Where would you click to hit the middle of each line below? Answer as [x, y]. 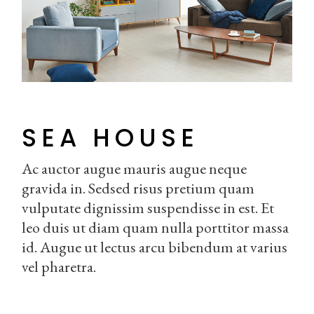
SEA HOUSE [111, 138]
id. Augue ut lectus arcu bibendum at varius [155, 247]
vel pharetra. [59, 267]
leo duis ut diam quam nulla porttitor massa [156, 228]
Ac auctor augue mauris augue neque [135, 169]
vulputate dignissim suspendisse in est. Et [148, 208]
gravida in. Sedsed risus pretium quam [138, 189]
